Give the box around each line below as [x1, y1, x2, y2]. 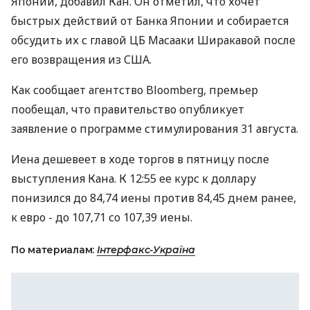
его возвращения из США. [11, 52, 152, 67]
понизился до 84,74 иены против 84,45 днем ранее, [11, 190, 296, 206]
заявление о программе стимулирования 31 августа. [11, 121, 298, 136]
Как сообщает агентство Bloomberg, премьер [11, 82, 258, 98]
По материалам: [11, 244, 97, 256]
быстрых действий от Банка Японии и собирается [11, 13, 289, 28]
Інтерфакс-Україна [96, 244, 196, 256]
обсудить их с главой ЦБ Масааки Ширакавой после [11, 33, 295, 48]
